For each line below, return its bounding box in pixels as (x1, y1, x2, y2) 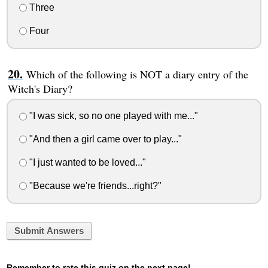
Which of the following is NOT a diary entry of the (26, 66, 248, 81)
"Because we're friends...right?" (26, 180, 162, 191)
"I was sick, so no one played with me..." (26, 111, 198, 121)
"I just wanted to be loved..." (26, 157, 146, 167)
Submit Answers (14, 226, 84, 236)
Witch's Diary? (7, 81, 72, 96)
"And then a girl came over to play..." (26, 134, 182, 145)
